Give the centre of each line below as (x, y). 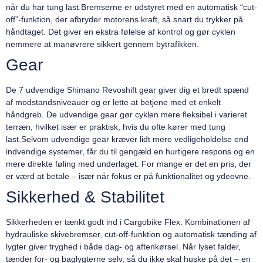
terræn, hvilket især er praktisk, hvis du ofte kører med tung (116, 127)
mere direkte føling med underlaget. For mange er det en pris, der (129, 164)
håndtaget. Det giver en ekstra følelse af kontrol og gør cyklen (121, 32)
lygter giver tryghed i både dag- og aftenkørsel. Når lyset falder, (123, 247)
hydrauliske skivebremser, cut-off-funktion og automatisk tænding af (131, 235)
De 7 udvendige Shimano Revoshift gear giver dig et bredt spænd (127, 90)
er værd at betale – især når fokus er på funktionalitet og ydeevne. (128, 176)
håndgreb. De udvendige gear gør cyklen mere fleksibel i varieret (127, 115)
